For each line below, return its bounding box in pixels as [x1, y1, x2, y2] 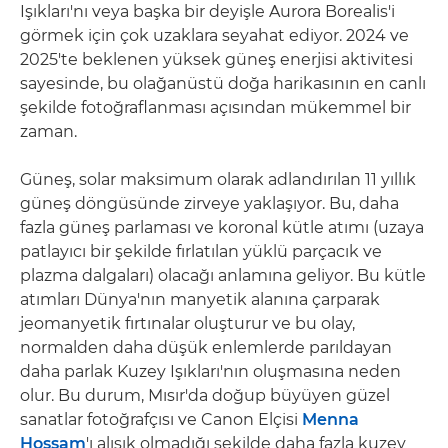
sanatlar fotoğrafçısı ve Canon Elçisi [20, 409, 302, 429]
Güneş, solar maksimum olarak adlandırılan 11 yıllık [20, 169, 416, 189]
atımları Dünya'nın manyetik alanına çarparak [20, 289, 380, 309]
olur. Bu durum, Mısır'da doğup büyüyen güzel [20, 385, 390, 405]
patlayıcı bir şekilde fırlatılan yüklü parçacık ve [20, 241, 382, 261]
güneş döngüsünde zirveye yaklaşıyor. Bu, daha [20, 193, 399, 213]
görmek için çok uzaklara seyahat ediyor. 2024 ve [20, 25, 409, 45]
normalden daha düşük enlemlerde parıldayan [20, 337, 392, 357]
